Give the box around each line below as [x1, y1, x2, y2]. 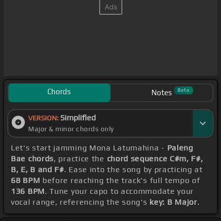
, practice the [54, 154, 107, 164]
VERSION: [28, 114, 60, 122]
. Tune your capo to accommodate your [44, 186, 194, 196]
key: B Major [149, 197, 197, 207]
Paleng [167, 143, 193, 153]
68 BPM [11, 176, 40, 185]
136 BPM [11, 186, 45, 196]
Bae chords [11, 154, 54, 164]
